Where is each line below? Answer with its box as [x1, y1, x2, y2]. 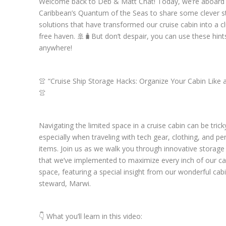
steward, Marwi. [38, 178, 91, 188]
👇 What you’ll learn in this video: [38, 211, 142, 221]
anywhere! [38, 43, 72, 53]
